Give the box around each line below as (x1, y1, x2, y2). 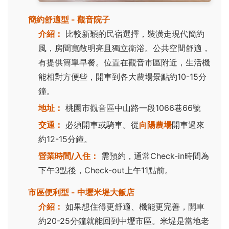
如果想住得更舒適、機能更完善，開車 (63, 201, 204, 212)
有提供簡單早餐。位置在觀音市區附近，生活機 (38, 57, 210, 68)
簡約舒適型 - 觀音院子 (28, 14, 110, 25)
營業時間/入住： (38, 151, 99, 162)
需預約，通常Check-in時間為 (99, 151, 209, 162)
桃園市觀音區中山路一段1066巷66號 (63, 103, 201, 113)
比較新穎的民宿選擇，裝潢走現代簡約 (63, 29, 204, 39)
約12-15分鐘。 (38, 134, 92, 145)
